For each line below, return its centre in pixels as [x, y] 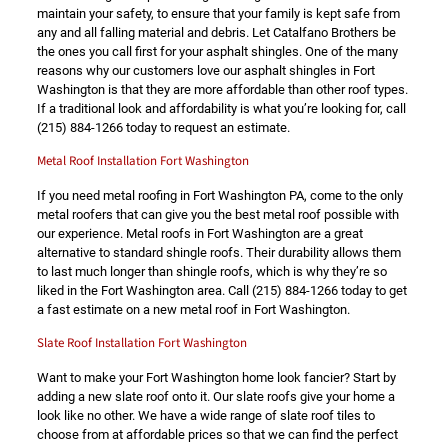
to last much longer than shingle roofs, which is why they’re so [211, 271]
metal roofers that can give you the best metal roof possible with [217, 214]
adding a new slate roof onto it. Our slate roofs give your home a [215, 396]
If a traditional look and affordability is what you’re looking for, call [221, 108]
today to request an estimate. [206, 127]
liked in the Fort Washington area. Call [144, 290]
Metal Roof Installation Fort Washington [142, 161]
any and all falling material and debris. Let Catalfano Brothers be [216, 32]
